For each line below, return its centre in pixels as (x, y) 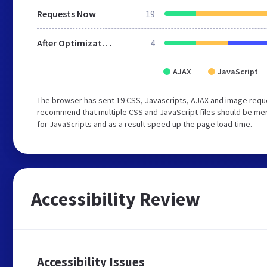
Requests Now (66, 14)
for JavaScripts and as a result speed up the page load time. (145, 124)
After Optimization (107, 43)
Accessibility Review (116, 199)
